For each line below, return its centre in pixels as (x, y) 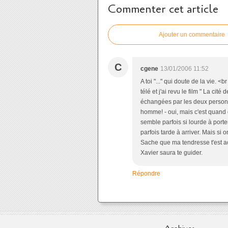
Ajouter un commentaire (192, 35)
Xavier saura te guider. (172, 153)
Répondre (146, 174)
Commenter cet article (163, 9)
